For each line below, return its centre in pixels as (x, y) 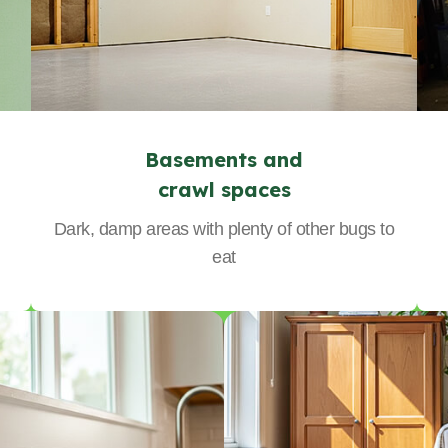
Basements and (224, 159)
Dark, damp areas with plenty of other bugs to (224, 228)
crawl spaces (224, 189)
